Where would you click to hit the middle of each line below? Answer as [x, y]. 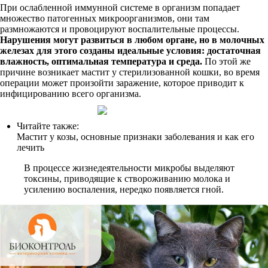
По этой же [228, 61]
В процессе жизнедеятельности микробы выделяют [129, 168]
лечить [31, 147]
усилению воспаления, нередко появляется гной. [124, 189]
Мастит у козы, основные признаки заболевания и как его [135, 137]
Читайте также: [48, 126]
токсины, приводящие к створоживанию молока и [127, 179]
